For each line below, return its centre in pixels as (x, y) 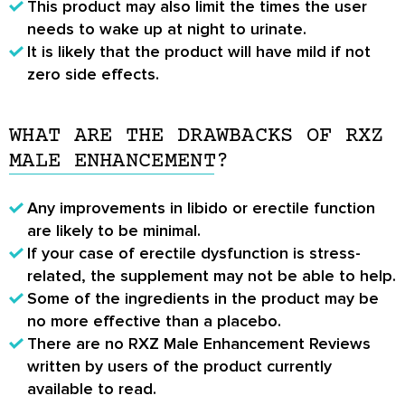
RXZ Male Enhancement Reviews (250, 344)
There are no (78, 344)
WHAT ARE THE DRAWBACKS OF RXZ (197, 137)
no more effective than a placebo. (154, 321)
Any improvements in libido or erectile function (201, 208)
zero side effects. (93, 75)
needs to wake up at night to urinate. (167, 29)
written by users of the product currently (179, 367)
